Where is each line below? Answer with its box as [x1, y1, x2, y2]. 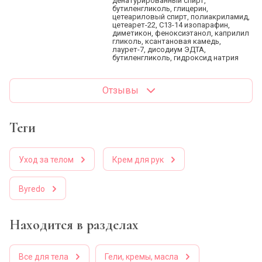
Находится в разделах [9, 216, 139, 233]
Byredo [19, 184, 45, 194]
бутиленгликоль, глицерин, [112, 4, 209, 13]
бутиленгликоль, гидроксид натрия [112, 53, 239, 62]
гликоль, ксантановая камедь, [112, 37, 222, 46]
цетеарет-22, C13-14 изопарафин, [112, 20, 230, 29]
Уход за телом [19, 154, 74, 164]
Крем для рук [112, 154, 164, 164]
